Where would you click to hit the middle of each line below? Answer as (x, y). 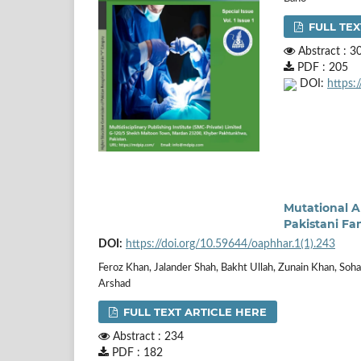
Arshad (114, 284)
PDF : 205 (321, 68)
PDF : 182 (136, 353)
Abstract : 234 (147, 336)
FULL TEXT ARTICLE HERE (194, 311)
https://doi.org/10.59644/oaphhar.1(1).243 (230, 244)
